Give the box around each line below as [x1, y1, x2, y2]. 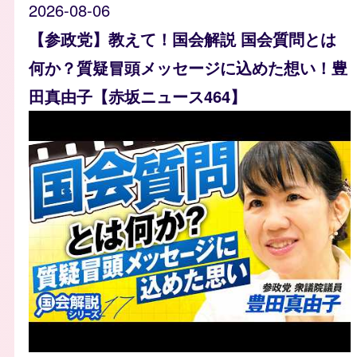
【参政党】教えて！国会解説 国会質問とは [29, 27, 336, 51]
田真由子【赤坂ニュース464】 [29, 84, 246, 108]
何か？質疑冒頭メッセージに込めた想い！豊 [29, 56, 347, 80]
